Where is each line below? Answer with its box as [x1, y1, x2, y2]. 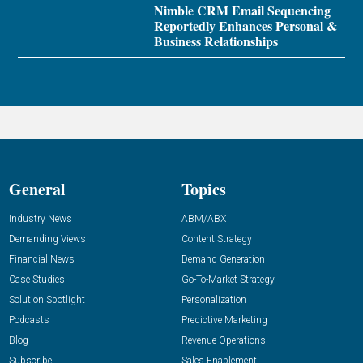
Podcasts [9, 314, 50, 327]
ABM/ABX [181, 213, 226, 225]
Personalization [181, 294, 246, 306]
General [9, 177, 66, 202]
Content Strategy [181, 233, 252, 246]
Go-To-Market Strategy [181, 274, 275, 286]
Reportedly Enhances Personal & [153, 16, 337, 36]
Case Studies [9, 274, 66, 286]
